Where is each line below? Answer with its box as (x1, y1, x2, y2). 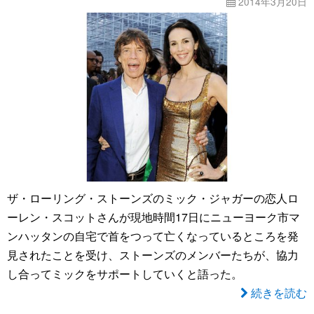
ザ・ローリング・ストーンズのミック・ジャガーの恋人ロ (7, 189, 299, 206)
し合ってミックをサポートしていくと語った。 (7, 265, 243, 282)
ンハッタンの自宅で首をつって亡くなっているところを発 (7, 227, 299, 244)
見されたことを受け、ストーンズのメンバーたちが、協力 (7, 246, 299, 263)
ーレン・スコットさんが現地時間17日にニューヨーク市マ (7, 208, 300, 225)
